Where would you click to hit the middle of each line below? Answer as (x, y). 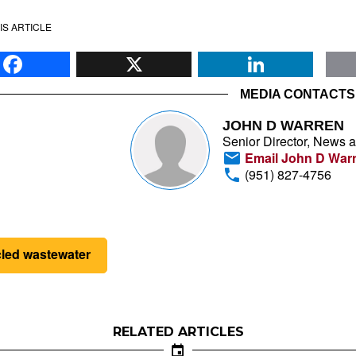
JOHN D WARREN (283, 125)
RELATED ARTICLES (178, 331)
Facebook (128, 54)
